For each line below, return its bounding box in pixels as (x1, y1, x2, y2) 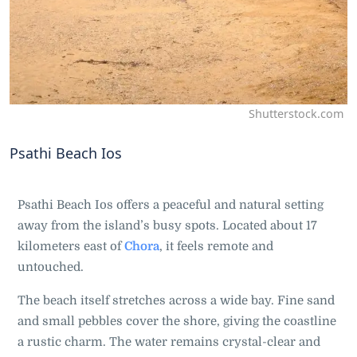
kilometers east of (18, 239, 124, 253)
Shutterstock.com (249, 106, 343, 121)
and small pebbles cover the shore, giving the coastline (18, 314, 336, 328)
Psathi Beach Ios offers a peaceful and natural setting (18, 198, 324, 212)
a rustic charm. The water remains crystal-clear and (18, 335, 320, 349)
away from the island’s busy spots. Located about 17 (18, 218, 317, 233)
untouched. (18, 260, 87, 274)
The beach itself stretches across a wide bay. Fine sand (18, 293, 335, 308)
